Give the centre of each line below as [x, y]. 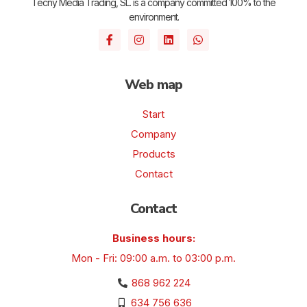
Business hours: [153, 238]
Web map [153, 85]
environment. [153, 17]
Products [153, 154]
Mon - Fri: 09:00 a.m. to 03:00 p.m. [153, 258]
